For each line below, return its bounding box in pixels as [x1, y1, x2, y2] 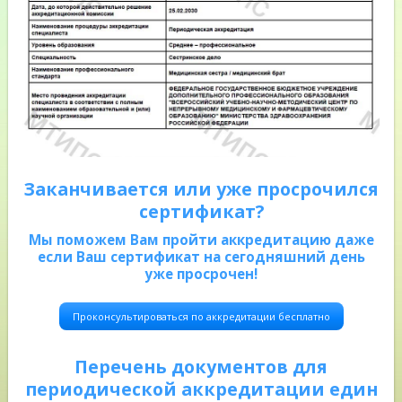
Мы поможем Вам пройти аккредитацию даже [28, 231, 374, 249]
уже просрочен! [144, 265, 258, 284]
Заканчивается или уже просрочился [23, 177, 379, 202]
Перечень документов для [74, 354, 328, 379]
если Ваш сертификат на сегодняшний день [37, 248, 365, 267]
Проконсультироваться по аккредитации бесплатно [72, 309, 330, 323]
